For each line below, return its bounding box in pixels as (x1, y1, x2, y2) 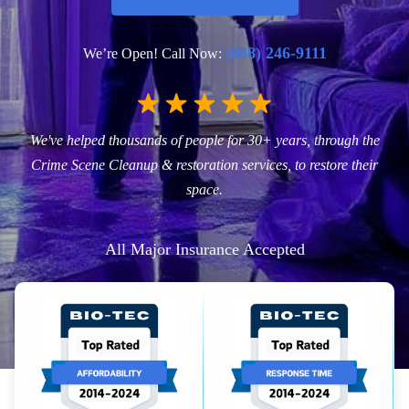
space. (186, 182, 223, 198)
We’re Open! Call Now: (82, 46, 225, 62)
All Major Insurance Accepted (104, 240, 305, 259)
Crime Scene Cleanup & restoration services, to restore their (31, 157, 378, 173)
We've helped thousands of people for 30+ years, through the (29, 132, 380, 149)
